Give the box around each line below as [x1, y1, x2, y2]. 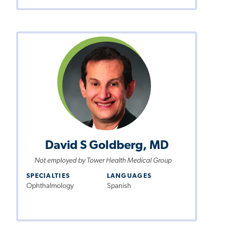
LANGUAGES [106, 173, 152, 180]
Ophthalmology [26, 182, 74, 191]
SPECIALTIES [26, 173, 70, 180]
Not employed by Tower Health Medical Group [34, 157, 172, 165]
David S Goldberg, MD [45, 139, 169, 152]
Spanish [106, 182, 131, 191]
